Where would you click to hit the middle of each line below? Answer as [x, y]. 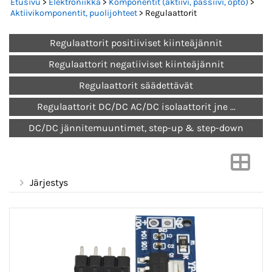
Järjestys [49, 183]
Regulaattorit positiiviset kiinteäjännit [136, 43]
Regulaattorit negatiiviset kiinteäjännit [136, 64]
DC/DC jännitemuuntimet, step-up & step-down [136, 128]
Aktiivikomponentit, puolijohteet [74, 13]
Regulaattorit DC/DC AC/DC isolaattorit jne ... [136, 107]
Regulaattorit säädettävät [136, 86]
